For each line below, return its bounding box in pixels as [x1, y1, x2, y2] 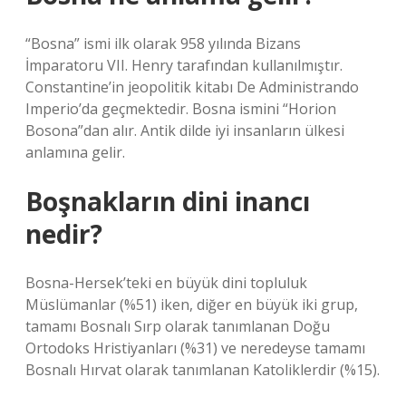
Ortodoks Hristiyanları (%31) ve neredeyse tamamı [25, 338, 365, 358]
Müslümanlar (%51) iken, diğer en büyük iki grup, [25, 295, 358, 314]
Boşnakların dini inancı [25, 184, 310, 218]
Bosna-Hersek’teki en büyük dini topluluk [25, 273, 307, 293]
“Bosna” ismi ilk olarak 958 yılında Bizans [25, 34, 301, 53]
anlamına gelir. [25, 142, 125, 162]
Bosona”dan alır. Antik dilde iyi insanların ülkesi [25, 121, 344, 140]
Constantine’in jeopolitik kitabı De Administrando [25, 77, 359, 97]
